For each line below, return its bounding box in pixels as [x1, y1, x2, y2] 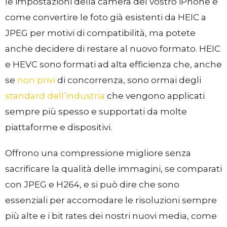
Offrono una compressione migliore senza [5, 147, 191, 158]
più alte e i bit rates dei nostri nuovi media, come [5, 210, 217, 221]
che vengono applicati [105, 90, 205, 101]
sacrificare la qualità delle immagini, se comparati [5, 163, 222, 174]
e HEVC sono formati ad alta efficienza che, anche [5, 59, 222, 69]
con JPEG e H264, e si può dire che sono [5, 179, 179, 190]
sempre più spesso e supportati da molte [5, 106, 187, 117]
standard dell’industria [5, 90, 105, 101]
